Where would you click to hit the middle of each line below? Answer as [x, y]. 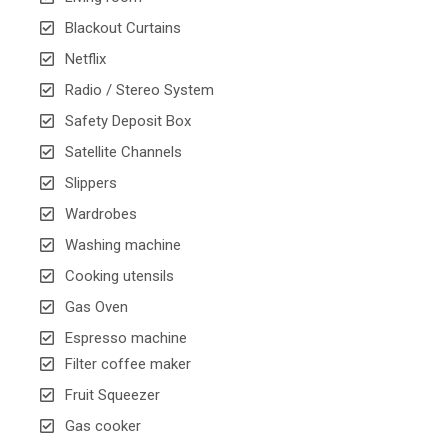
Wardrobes [101, 214]
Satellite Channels [123, 152]
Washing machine [123, 245]
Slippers [91, 183]
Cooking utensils [119, 276]
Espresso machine [126, 338]
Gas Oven [96, 307]
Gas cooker [103, 426]
